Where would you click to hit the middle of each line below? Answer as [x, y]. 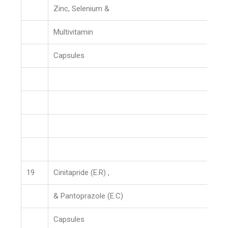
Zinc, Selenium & [82, 9]
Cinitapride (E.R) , [82, 173]
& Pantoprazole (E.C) [89, 196]
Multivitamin [74, 32]
